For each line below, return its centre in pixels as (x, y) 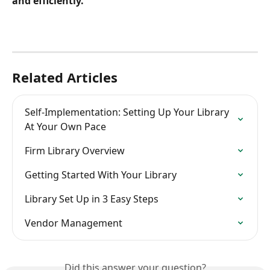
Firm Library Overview (75, 151)
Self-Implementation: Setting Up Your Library (128, 112)
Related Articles (65, 77)
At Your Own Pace (65, 127)
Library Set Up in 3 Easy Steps (92, 199)
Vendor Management (74, 223)
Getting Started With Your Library (101, 175)
